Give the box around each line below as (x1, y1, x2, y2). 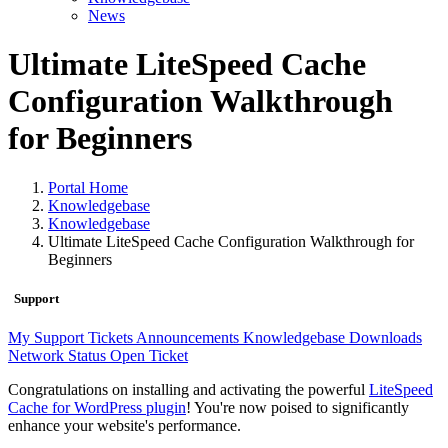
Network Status (8, 347, 110, 365)
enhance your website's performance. (8, 417, 241, 435)
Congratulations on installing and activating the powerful (8, 381, 369, 399)
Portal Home (48, 178, 128, 196)
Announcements (136, 329, 243, 347)
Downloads (349, 329, 422, 347)
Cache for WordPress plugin (8, 399, 186, 417)
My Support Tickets (8, 329, 136, 347)
